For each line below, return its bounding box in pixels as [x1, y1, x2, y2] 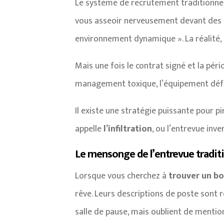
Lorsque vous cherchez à [75, 168, 169, 183]
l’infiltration [103, 121, 152, 136]
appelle [75, 121, 104, 136]
